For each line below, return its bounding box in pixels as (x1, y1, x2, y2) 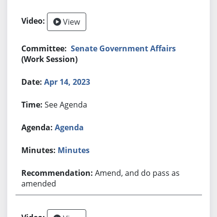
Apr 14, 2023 (44, 76, 91, 87)
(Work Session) (21, 53, 78, 64)
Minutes (58, 144, 90, 155)
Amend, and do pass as (95, 167, 180, 178)
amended (21, 178, 57, 189)
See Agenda (45, 99, 88, 110)
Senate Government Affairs (71, 43, 176, 54)
